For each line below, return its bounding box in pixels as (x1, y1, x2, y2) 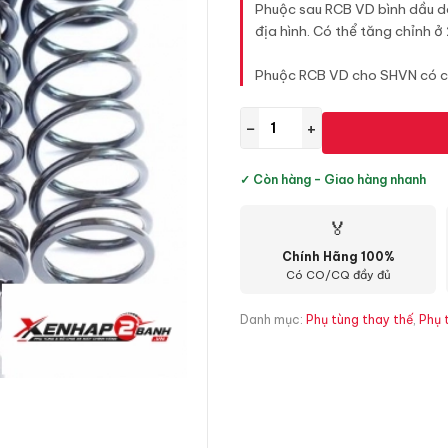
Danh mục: (240, 312, 306, 327)
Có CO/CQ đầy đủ (285, 268, 391, 282)
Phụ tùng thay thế (306, 312, 413, 327)
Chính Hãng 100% (281, 249, 395, 264)
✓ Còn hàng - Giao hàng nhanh (240, 172, 426, 187)
